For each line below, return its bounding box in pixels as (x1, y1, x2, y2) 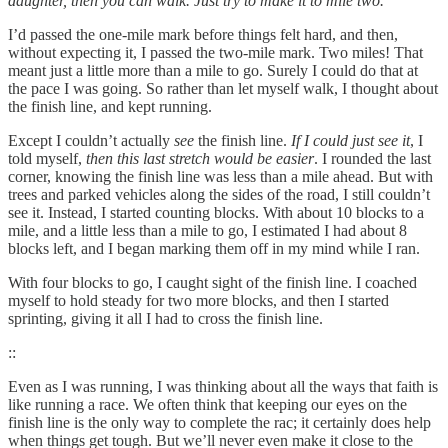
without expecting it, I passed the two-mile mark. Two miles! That (8, 43, 423, 61)
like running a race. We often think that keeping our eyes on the (8, 395, 407, 413)
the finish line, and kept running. (8, 97, 212, 115)
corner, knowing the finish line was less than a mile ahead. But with (8, 167, 433, 185)
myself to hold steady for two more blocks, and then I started (8, 291, 389, 309)
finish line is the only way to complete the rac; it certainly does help (8, 413, 431, 431)
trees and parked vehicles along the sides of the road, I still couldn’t (8, 185, 430, 203)
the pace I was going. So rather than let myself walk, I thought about (8, 79, 438, 97)
